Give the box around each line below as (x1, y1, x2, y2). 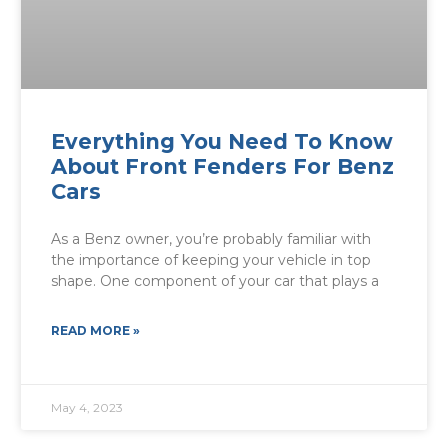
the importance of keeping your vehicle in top (50, 250, 371, 269)
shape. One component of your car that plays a (50, 271, 379, 290)
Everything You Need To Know (50, 128, 393, 154)
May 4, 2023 (50, 400, 123, 416)
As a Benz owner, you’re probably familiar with (50, 229, 371, 248)
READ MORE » (50, 322, 140, 338)
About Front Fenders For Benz (50, 153, 394, 179)
